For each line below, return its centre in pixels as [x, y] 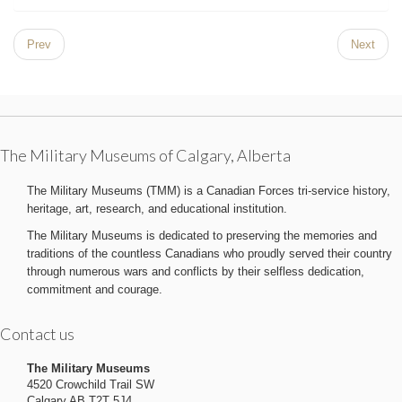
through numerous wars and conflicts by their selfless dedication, [196, 271]
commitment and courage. [95, 289]
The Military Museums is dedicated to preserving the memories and [202, 236]
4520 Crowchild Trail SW [91, 385]
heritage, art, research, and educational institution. [157, 209]
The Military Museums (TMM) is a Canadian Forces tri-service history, [209, 191]
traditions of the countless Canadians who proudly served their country [210, 253]
